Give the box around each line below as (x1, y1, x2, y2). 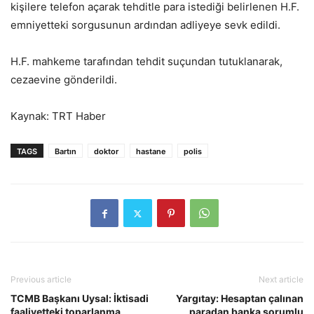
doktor (94, 146, 118, 157)
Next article (259, 274, 303, 285)
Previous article (11, 274, 71, 285)
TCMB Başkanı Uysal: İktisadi (11, 292, 149, 305)
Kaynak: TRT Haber (11, 109, 106, 123)
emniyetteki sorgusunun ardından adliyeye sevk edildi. (11, 18, 280, 32)
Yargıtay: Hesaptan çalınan (176, 292, 303, 305)
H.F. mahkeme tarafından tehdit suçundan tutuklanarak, (11, 55, 282, 69)
